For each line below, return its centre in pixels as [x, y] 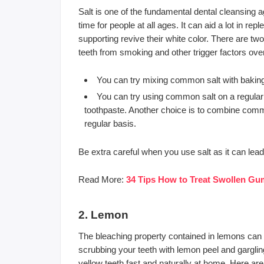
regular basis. [110, 123]
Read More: [102, 179]
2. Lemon [103, 214]
